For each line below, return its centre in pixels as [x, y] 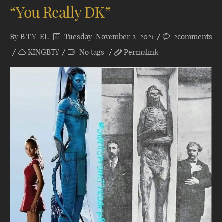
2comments [193, 36]
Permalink [141, 52]
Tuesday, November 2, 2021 [108, 36]
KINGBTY [44, 52]
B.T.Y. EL [34, 36]
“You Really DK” [60, 12]
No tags [92, 52]
